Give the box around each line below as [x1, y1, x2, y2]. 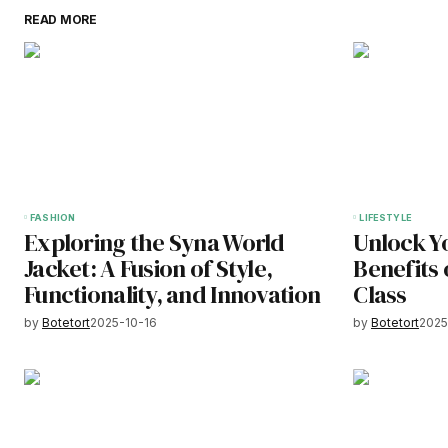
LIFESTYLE [359, 212, 412, 224]
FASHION [30, 212, 76, 224]
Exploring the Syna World [24, 226, 285, 260]
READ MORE [24, 12, 97, 28]
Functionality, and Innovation [24, 278, 321, 312]
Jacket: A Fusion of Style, [24, 252, 273, 286]
